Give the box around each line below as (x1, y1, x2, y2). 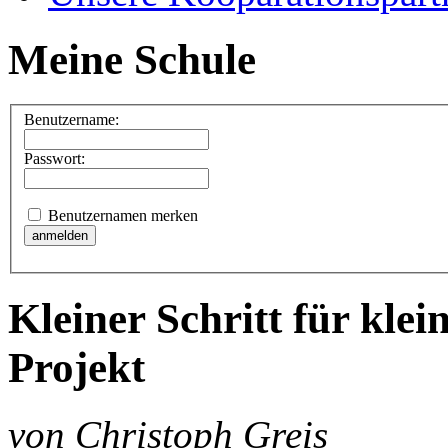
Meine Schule (8, 35, 256, 83)
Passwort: (24, 150, 85, 168)
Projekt (8, 344, 145, 392)
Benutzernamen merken (44, 207, 198, 225)
